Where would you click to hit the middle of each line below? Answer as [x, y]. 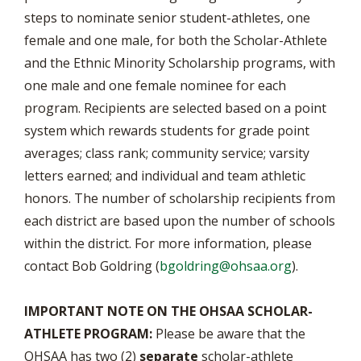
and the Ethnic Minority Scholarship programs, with [180, 63]
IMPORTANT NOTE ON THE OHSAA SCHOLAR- [168, 311]
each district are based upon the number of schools [180, 221]
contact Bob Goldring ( [92, 266]
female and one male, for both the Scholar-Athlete [176, 40]
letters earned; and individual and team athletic [165, 176]
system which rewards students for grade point [167, 131]
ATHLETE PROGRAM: [88, 334]
